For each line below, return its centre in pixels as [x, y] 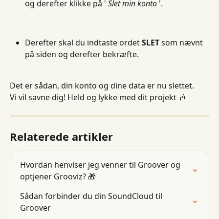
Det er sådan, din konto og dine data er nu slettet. [102, 85]
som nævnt [182, 42]
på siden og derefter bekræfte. [82, 54]
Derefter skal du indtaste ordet [83, 42]
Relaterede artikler [61, 136]
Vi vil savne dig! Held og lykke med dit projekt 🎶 [98, 98]
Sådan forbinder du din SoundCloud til [92, 196]
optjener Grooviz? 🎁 [58, 176]
